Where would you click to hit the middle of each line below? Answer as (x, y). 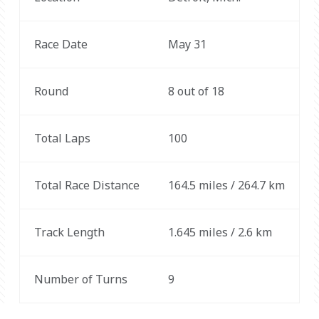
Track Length (69, 232)
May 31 (187, 44)
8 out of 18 (196, 91)
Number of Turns (80, 279)
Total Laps (62, 138)
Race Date (61, 44)
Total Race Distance (87, 185)
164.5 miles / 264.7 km (226, 185)
